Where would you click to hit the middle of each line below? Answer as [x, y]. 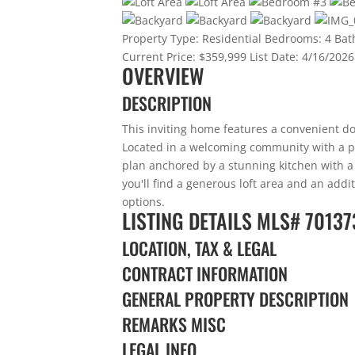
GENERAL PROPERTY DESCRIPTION [236, 298]
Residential [232, 38]
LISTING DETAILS [190, 220]
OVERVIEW [164, 75]
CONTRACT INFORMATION [205, 273]
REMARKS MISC [174, 324]
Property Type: [161, 38]
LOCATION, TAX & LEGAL [200, 248]
